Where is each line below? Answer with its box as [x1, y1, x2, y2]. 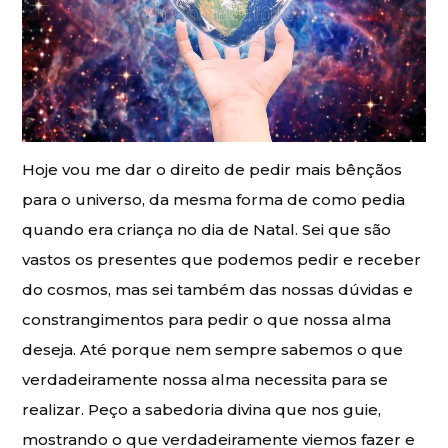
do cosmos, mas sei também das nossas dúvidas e [22, 280, 414, 300]
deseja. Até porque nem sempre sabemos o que [22, 340, 404, 360]
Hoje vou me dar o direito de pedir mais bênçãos [22, 160, 403, 180]
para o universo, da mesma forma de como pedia [22, 190, 406, 210]
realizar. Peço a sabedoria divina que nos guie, [22, 400, 382, 420]
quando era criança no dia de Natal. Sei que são [22, 220, 392, 240]
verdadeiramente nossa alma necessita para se [22, 370, 389, 390]
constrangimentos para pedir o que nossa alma [22, 310, 392, 330]
